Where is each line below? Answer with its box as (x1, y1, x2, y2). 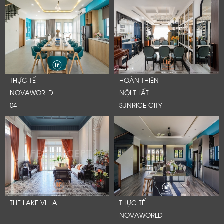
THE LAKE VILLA (10, 197, 57, 207)
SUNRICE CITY (119, 100, 162, 110)
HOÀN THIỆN (119, 75, 159, 85)
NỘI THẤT (119, 88, 149, 97)
